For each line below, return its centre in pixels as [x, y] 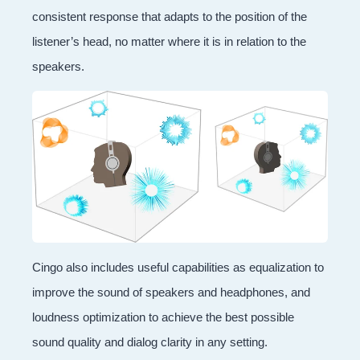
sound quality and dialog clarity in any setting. [150, 342]
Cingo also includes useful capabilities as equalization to [178, 267]
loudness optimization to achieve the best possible [163, 317]
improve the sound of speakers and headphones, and [171, 292]
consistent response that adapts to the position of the [170, 17]
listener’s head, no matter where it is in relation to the [169, 42]
